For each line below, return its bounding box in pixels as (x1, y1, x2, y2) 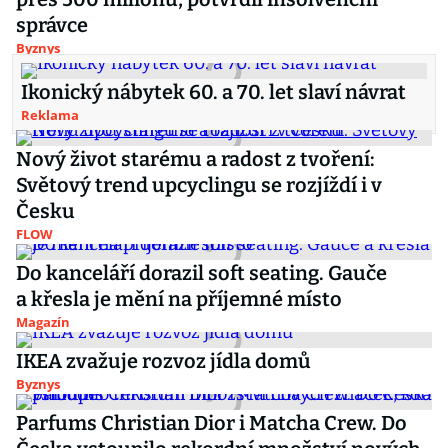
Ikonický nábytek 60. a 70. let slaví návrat (21, 80, 406, 104)
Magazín (16, 313, 70, 331)
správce (16, 13, 88, 37)
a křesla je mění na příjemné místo (16, 287, 342, 311)
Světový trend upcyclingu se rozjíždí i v (16, 173, 382, 197)
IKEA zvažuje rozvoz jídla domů (16, 349, 311, 373)
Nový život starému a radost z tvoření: (16, 147, 375, 171)
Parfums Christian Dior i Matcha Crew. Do (16, 411, 407, 435)
